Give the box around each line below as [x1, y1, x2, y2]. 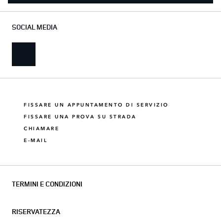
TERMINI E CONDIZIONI [12, 179, 82, 188]
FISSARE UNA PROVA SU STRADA [24, 114, 137, 119]
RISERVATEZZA [12, 207, 60, 216]
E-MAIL [24, 138, 47, 143]
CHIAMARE [24, 126, 59, 131]
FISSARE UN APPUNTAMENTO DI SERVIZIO [24, 102, 169, 108]
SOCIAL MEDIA [12, 22, 57, 32]
